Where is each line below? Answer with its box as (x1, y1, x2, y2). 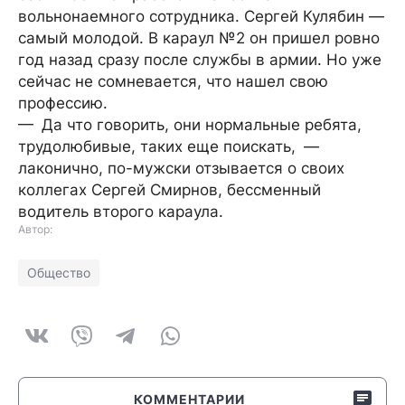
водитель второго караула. (18, 202, 223, 221)
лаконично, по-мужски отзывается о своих (18, 159, 344, 177)
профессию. (18, 94, 108, 112)
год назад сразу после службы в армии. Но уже (18, 51, 381, 69)
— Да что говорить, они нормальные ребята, (18, 116, 362, 134)
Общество (27, 265, 90, 280)
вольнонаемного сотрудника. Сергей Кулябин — (18, 7, 384, 25)
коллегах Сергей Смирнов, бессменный (18, 181, 321, 199)
